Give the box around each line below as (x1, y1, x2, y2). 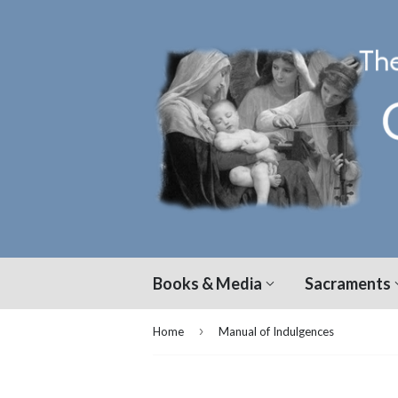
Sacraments (305, 274, 394, 293)
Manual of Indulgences (219, 324, 334, 338)
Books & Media (153, 274, 265, 293)
